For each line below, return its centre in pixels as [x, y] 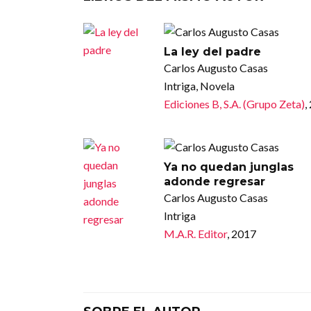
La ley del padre [212, 51]
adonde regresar [214, 181]
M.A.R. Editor [195, 233]
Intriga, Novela [199, 85]
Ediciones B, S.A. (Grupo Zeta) [234, 103]
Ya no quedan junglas [228, 167]
